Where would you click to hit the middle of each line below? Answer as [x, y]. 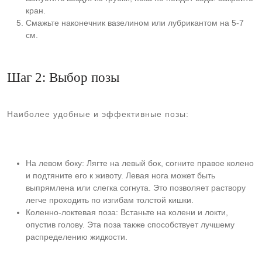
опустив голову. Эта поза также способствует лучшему [130, 225]
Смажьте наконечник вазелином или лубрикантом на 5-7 [135, 23]
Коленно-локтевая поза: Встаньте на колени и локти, [127, 212]
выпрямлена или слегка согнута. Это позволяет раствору [136, 188]
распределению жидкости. [77, 237]
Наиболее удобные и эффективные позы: [98, 114]
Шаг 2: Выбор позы [63, 77]
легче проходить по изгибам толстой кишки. [110, 200]
